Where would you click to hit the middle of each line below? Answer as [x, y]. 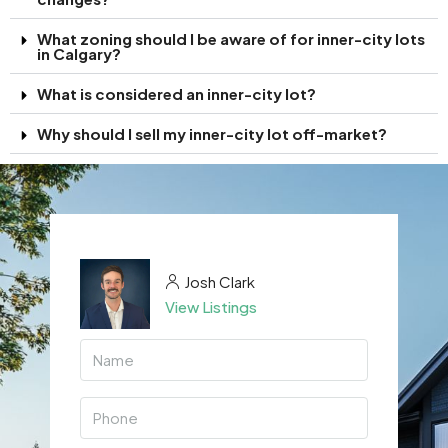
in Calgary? [79, 53]
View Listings [211, 306]
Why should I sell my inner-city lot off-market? [212, 133]
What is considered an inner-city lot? [176, 93]
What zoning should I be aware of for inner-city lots [231, 38]
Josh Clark [219, 281]
